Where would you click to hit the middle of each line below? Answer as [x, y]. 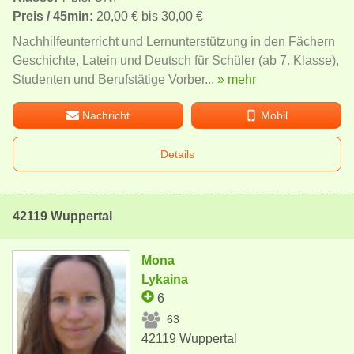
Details [177, 154]
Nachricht [106, 115]
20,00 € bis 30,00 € [148, 16]
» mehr [237, 79]
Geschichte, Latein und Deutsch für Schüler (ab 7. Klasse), [176, 60]
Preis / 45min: [53, 16]
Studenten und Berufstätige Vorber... [115, 79]
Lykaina [165, 279]
